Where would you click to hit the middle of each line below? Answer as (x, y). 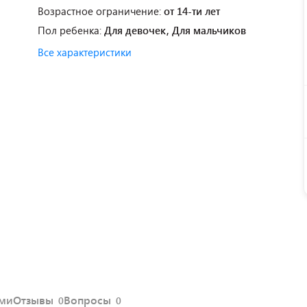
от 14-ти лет (192, 11)
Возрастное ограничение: (101, 11)
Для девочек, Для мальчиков (175, 30)
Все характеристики (85, 52)
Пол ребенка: (71, 30)
